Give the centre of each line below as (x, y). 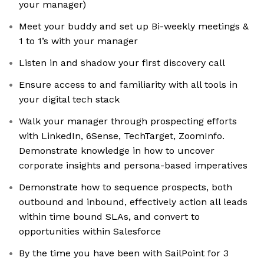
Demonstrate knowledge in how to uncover (117, 151)
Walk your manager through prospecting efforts (128, 121)
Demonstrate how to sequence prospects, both (126, 187)
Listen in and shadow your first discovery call (122, 63)
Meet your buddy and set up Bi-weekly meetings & (134, 27)
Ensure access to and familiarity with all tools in (128, 85)
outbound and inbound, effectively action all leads (133, 202)
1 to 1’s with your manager (78, 41)
